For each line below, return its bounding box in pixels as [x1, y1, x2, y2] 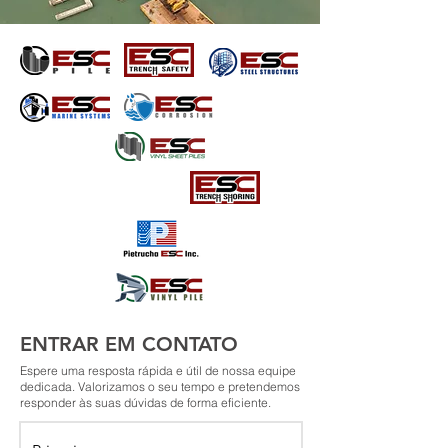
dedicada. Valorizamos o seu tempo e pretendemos [20, 379, 300, 394]
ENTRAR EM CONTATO [20, 332, 238, 356]
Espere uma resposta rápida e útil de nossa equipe [20, 363, 296, 378]
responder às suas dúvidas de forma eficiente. [20, 395, 271, 410]
